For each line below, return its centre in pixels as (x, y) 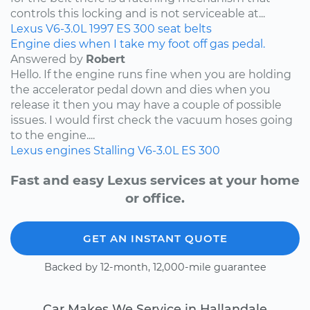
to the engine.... (53, 135)
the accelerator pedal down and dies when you (140, 89)
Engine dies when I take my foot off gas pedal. (138, 44)
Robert (106, 59)
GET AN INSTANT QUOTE (155, 238)
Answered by (48, 59)
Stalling (114, 150)
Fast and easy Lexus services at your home (155, 180)
